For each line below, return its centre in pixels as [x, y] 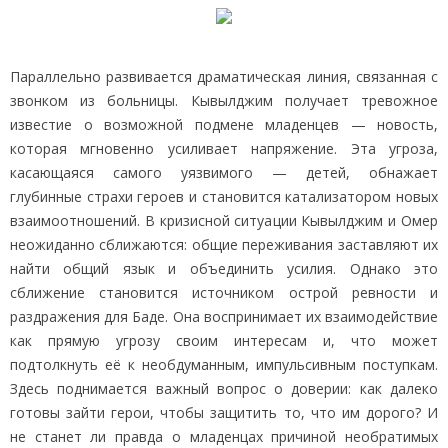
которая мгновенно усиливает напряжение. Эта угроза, [224, 148]
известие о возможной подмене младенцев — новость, [224, 124]
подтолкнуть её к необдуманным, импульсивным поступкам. [224, 364]
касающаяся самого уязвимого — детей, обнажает [224, 172]
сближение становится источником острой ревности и [224, 292]
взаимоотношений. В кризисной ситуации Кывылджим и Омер [224, 220]
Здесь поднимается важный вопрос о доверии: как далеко [224, 388]
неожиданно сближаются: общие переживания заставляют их [224, 244]
